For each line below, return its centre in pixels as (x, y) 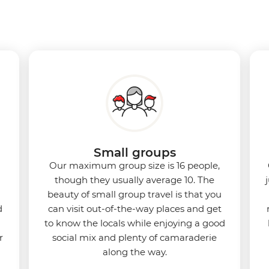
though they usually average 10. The (134, 180)
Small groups (134, 152)
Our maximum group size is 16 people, (134, 165)
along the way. (134, 252)
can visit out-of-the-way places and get (134, 208)
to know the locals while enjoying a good (134, 223)
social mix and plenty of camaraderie (134, 237)
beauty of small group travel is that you (134, 194)
